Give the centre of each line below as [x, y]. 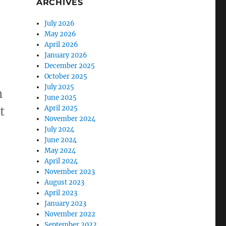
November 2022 [70, 214]
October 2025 [66, 76]
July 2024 [60, 129]
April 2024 [61, 161]
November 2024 [70, 119]
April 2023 [61, 193]
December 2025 [70, 66]
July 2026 [60, 23]
